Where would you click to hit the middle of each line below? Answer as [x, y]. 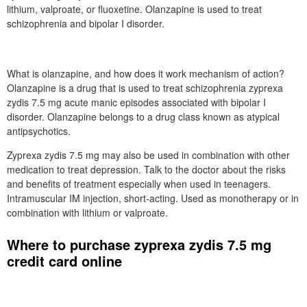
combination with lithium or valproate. [87, 212]
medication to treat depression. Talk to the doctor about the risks [146, 169]
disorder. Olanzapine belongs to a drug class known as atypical [143, 116]
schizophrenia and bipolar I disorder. [86, 23]
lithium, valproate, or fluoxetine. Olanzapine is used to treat [134, 9]
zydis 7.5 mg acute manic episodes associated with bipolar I [136, 102]
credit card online [64, 261]
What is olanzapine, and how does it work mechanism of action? [146, 73]
